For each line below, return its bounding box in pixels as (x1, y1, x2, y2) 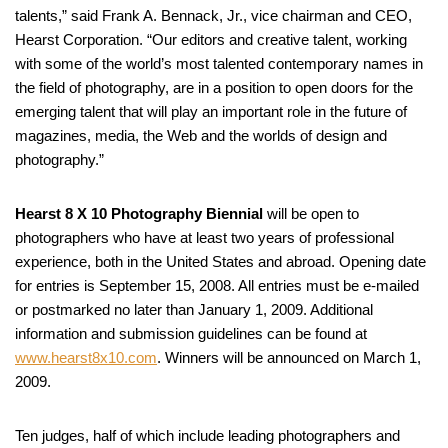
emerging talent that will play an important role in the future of (15, 103, 407, 121)
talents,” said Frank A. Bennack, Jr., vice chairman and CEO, (15, 7, 412, 25)
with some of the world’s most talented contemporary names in (15, 55, 423, 73)
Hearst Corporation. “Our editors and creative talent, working (15, 31, 407, 49)
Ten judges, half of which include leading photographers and (15, 427, 400, 445)
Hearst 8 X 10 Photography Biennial (15, 205, 263, 223)
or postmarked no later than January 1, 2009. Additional (15, 301, 373, 319)
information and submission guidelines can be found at (15, 325, 367, 343)
